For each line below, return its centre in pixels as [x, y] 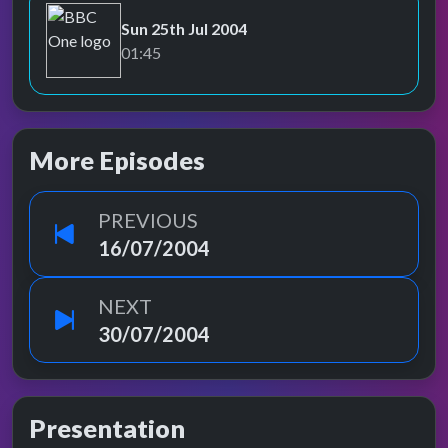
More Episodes [117, 160]
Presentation [107, 428]
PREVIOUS [148, 220]
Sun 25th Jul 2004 [184, 28]
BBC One [77, 50]
